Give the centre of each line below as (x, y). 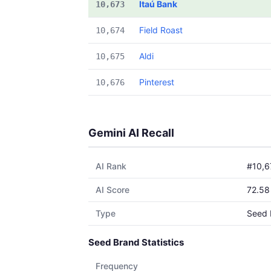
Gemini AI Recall (131, 133)
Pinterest (157, 82)
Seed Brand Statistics (136, 242)
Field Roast (161, 30)
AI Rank (111, 166)
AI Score (113, 190)
